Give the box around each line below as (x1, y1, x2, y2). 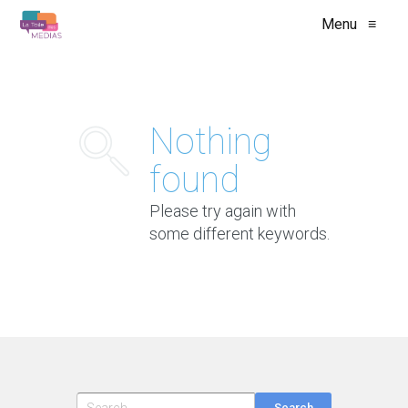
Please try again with (149, 201, 296, 220)
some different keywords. (149, 224, 330, 243)
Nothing (149, 120, 271, 163)
